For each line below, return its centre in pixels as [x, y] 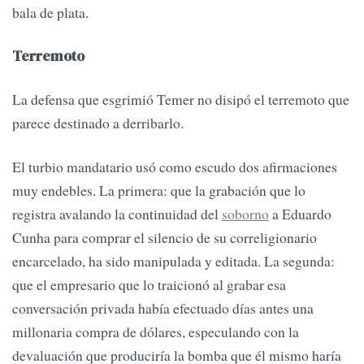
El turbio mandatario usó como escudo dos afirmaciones [175, 166]
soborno [245, 213]
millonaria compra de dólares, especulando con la [156, 331]
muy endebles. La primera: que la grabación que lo [159, 190]
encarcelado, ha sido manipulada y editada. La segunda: [173, 260]
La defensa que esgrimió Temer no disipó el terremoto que [181, 100]
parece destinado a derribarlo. [98, 123]
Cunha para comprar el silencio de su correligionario [165, 237]
